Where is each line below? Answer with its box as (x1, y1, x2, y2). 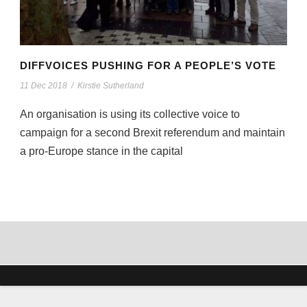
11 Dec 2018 (20, 81, 67, 91)
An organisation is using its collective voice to (20, 108, 240, 121)
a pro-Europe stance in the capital (20, 145, 183, 158)
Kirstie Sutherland (77, 81, 144, 91)
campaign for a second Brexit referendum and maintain (20, 127, 285, 139)
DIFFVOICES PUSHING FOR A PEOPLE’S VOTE (20, 60, 276, 72)
